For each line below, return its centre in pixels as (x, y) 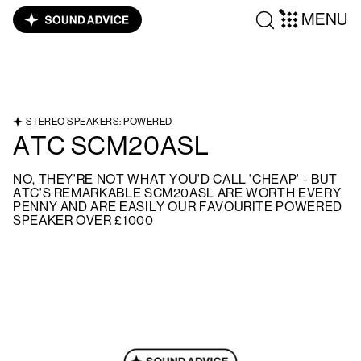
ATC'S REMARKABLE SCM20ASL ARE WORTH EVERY (177, 193)
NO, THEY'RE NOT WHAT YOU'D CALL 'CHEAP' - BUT (175, 180)
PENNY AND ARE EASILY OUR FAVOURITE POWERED (178, 207)
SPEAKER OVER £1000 (83, 221)
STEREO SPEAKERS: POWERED (99, 122)
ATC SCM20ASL (111, 146)
